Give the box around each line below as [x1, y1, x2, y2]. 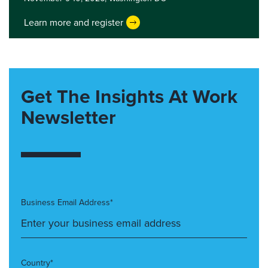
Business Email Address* [21, 196, 113, 209]
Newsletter [21, 103, 116, 132]
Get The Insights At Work [21, 82, 237, 111]
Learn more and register [24, 15, 123, 29]
